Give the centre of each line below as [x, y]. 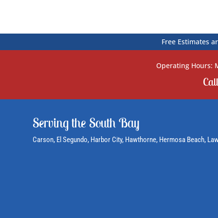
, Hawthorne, [141, 140]
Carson [43, 140]
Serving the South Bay [86, 123]
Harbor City [107, 140]
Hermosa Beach [182, 140]
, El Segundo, [72, 140]
